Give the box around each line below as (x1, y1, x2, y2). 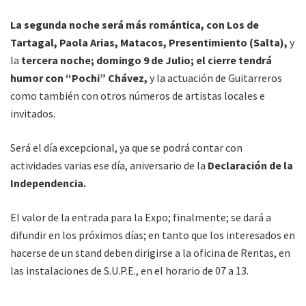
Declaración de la (208, 158, 293, 173)
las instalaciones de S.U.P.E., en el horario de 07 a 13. (10, 264, 249, 278)
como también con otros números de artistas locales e (10, 89, 265, 103)
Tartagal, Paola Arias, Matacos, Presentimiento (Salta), (10, 36, 288, 50)
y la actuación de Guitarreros (148, 71, 282, 85)
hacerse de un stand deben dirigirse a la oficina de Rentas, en (10, 246, 290, 260)
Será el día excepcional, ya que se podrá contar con (10, 141, 242, 155)
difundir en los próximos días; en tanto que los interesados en (10, 228, 295, 242)
